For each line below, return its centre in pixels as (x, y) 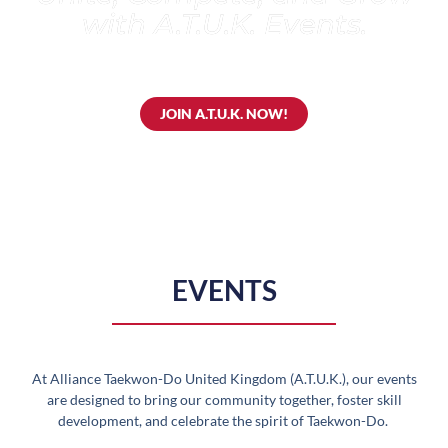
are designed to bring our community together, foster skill (224, 399)
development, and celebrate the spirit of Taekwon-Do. (224, 420)
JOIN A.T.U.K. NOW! (224, 113)
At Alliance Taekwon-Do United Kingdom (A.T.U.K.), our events (224, 378)
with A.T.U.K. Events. (224, 23)
